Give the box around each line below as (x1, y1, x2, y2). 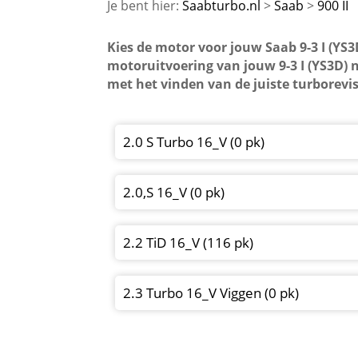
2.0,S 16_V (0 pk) (123, 183, 225, 202)
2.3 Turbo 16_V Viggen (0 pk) (123, 284, 300, 303)
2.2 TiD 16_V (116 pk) (123, 233, 254, 253)
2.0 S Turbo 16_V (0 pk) (123, 133, 265, 152)
